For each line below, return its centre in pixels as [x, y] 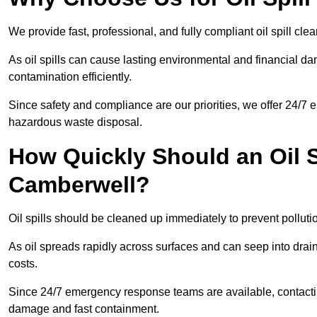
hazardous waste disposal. [75, 122]
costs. [24, 264]
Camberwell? [79, 185]
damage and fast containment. [84, 309]
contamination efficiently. [71, 77]
